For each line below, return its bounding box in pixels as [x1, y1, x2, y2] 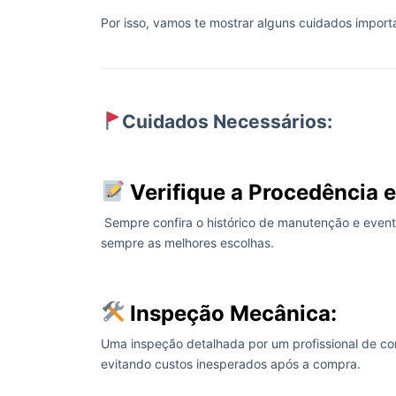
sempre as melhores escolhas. [101, 235, 274, 250]
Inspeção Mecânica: [125, 301, 343, 326]
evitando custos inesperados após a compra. [101, 356, 361, 371]
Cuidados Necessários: [121, 110, 332, 133]
